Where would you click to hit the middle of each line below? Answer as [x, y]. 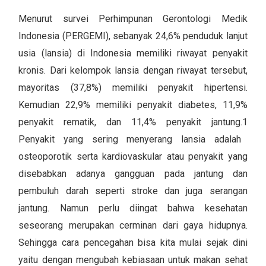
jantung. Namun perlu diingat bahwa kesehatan [133, 208]
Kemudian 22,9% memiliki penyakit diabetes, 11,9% [133, 104]
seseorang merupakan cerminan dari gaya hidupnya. [133, 225]
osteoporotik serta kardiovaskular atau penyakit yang [133, 156]
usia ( [31, 53]
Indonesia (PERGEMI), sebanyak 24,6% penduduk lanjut [133, 36]
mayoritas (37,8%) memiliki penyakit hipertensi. [133, 87]
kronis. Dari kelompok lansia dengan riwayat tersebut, [133, 70]
